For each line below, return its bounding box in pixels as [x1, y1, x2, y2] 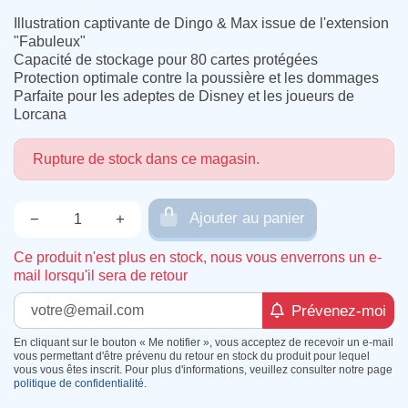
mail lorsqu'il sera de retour [14, 268, 188, 283]
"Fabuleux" [14, 34, 86, 49]
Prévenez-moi [291, 301, 386, 320]
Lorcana [14, 107, 66, 122]
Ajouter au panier [189, 209, 305, 227]
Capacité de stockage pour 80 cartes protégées [14, 52, 318, 67]
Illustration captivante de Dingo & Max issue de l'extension [14, 15, 389, 31]
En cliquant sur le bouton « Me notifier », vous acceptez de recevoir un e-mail [14, 336, 393, 349]
